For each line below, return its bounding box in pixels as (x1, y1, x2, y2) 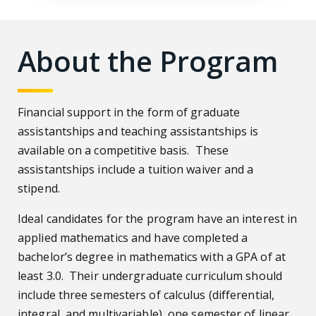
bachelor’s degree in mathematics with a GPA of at (18, 248, 286, 265)
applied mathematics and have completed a (18, 229, 248, 245)
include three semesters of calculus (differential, (18, 286, 275, 303)
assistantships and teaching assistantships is (18, 123, 259, 139)
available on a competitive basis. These (18, 142, 229, 158)
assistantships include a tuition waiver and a (18, 161, 254, 177)
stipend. (18, 180, 60, 196)
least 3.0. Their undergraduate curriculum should (18, 267, 282, 284)
